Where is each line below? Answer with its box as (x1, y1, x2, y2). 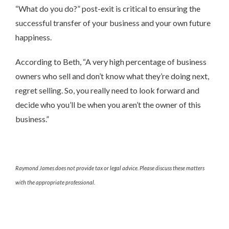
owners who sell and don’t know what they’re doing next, (15, 71, 209, 81)
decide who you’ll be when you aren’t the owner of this (15, 100, 201, 110)
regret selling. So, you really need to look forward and (15, 85, 199, 96)
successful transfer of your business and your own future (15, 18, 211, 28)
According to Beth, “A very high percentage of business (15, 57, 207, 67)
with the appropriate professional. (15, 179, 95, 186)
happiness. (15, 32, 52, 42)
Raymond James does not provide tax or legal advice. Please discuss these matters (15, 165, 204, 172)
